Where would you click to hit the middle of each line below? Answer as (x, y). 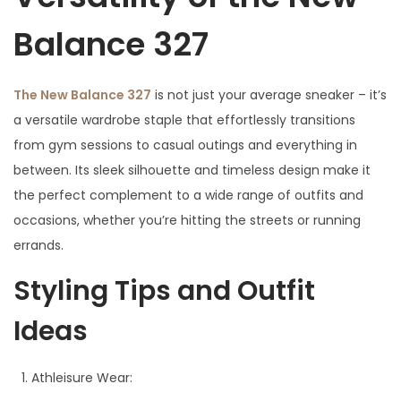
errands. (38, 245)
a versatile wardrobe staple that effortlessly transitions (184, 119)
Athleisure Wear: (82, 377)
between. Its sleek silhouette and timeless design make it (192, 170)
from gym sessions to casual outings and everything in (185, 145)
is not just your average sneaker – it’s (269, 94)
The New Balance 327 (82, 94)
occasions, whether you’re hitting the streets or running (187, 220)
